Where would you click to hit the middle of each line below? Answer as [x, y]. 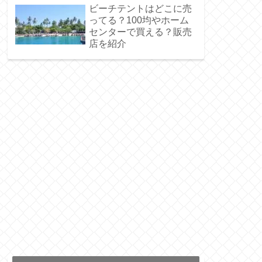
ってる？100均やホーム [139, 20]
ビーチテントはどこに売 [140, 9]
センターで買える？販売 [140, 32]
